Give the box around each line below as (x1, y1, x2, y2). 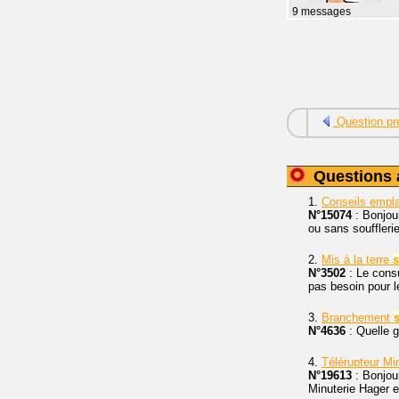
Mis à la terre (322, 253, 393, 266)
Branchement (322, 311, 394, 324)
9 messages (292, 6, 351, 17)
